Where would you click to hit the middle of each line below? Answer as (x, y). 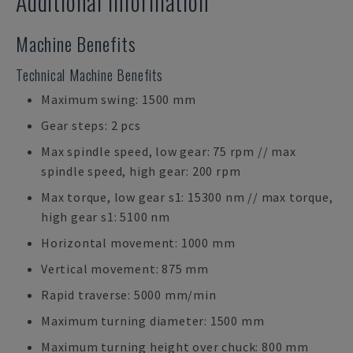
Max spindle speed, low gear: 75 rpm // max (169, 151)
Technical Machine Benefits (89, 75)
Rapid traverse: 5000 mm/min (129, 295)
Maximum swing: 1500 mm (119, 99)
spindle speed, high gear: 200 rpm (141, 171)
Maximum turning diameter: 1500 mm (153, 321)
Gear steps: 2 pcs (91, 125)
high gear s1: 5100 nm (106, 217)
